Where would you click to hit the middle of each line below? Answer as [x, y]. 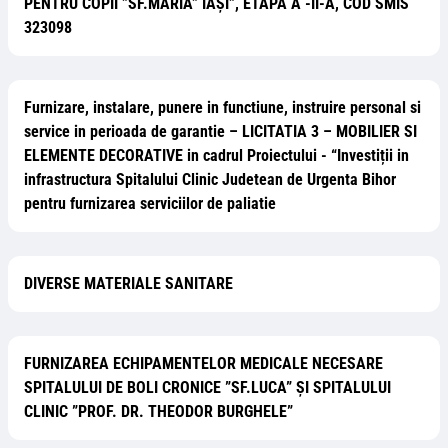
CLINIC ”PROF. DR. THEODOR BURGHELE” [158, 411]
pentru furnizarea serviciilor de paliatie [150, 203]
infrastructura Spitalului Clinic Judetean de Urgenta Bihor [210, 179]
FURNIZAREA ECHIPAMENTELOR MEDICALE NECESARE [203, 363]
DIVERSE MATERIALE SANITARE [128, 283]
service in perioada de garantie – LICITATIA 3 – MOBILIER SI [220, 131]
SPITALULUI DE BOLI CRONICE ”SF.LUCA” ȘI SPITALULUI [207, 387]
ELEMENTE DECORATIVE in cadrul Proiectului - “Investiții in [216, 155]
